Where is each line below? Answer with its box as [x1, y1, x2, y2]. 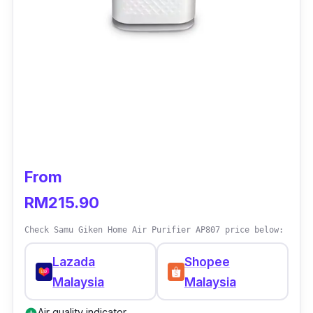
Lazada [52, 254, 96, 269]
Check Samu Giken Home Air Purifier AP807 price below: [24, 225, 284, 235]
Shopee [184, 254, 230, 269]
